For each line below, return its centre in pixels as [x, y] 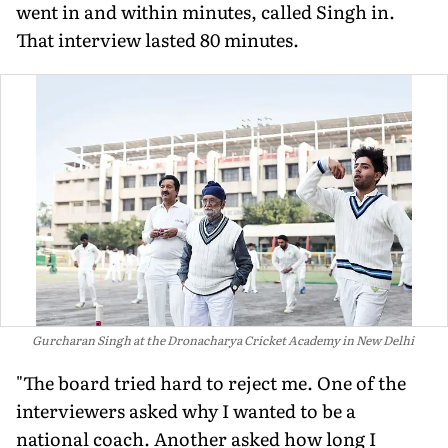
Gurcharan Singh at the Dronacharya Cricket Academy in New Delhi [223, 339]
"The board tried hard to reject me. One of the [211, 382]
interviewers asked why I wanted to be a [186, 410]
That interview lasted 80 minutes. [157, 39]
